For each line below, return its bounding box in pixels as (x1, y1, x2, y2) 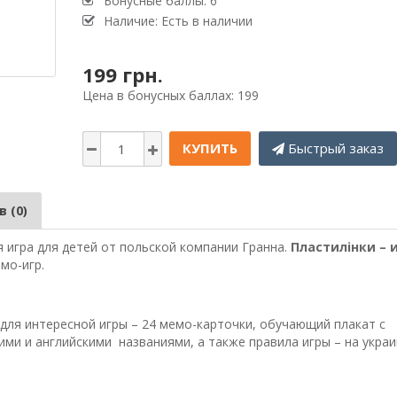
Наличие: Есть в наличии (103, 12, 253, 30)
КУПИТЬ (182, 139, 237, 158)
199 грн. (82, 61, 163, 89)
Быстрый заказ (287, 139, 384, 158)
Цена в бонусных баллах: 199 (82, 87, 259, 105)
